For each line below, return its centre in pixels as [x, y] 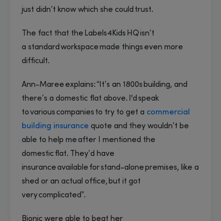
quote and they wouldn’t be [139, 126]
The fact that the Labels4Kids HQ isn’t [88, 33]
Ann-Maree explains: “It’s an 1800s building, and [105, 85]
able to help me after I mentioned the [89, 140]
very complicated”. [55, 195]
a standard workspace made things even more [102, 47]
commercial [168, 112]
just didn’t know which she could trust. [90, 10]
